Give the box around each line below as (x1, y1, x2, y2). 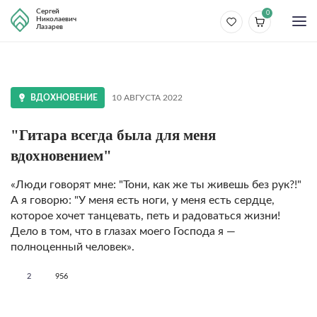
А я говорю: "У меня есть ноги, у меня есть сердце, (11, 195, 275, 206)
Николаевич (36, 16, 76, 23)
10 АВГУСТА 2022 (112, 93, 183, 102)
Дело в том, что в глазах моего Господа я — (11, 226, 236, 237)
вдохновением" (11, 147, 112, 164)
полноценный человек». (11, 241, 134, 253)
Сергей (36, 8, 59, 15)
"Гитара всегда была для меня (11, 127, 216, 144)
